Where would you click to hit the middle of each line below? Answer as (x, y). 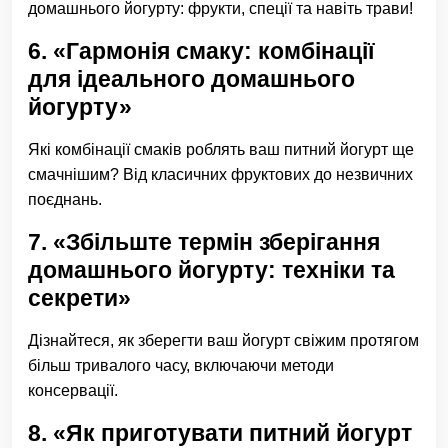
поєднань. (65, 199)
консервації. (73, 390)
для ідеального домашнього (191, 79)
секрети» (79, 298)
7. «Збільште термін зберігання (204, 242)
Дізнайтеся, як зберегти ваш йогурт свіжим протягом (223, 340)
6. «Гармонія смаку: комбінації (201, 51)
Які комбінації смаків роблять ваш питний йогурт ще (221, 149)
